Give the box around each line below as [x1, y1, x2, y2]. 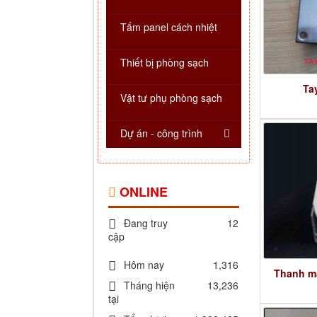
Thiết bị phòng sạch [120, 55, 209, 70]
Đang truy [124, 216, 168, 231]
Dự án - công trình [120, 126, 202, 141]
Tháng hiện [124, 278, 175, 293]
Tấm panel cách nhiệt [120, 20, 217, 35]
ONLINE [120, 183, 168, 202]
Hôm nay [124, 258, 164, 272]
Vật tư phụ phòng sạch [120, 91, 222, 105]
